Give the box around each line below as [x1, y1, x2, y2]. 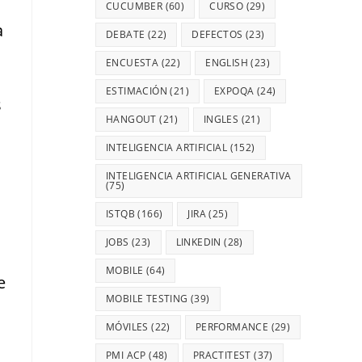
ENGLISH [205, 56, 249, 69]
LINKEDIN [175, 235, 221, 249]
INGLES [203, 112, 239, 126]
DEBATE [106, 27, 145, 41]
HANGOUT [106, 112, 157, 126]
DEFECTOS [192, 27, 243, 41]
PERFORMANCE [195, 320, 269, 334]
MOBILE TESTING [106, 292, 188, 305]
